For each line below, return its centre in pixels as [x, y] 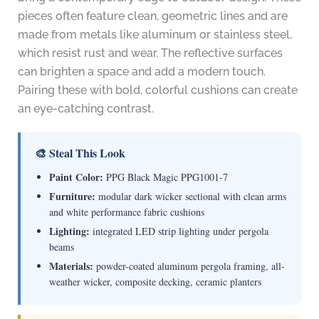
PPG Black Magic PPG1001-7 [165, 177]
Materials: [71, 266]
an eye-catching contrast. [85, 109]
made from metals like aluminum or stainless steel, [155, 35]
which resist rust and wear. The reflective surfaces [150, 53]
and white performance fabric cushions [126, 212]
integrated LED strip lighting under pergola [179, 231]
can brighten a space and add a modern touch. [141, 72]
